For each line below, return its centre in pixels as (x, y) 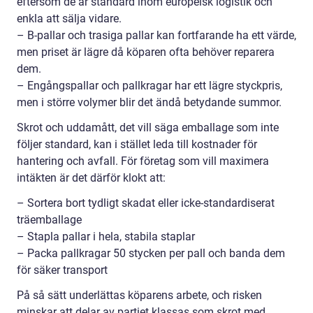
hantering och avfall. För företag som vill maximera (143, 161)
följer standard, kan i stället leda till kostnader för (137, 144)
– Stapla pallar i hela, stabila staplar (106, 236)
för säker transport (62, 270)
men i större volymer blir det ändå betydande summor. (149, 102)
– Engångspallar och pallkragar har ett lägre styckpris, (150, 86)
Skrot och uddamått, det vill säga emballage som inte (148, 128)
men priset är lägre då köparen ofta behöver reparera (146, 52)
